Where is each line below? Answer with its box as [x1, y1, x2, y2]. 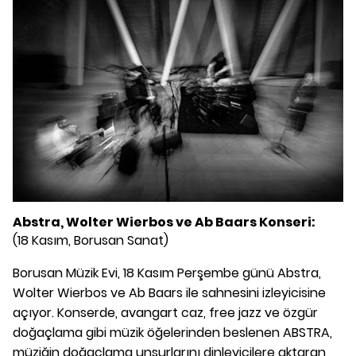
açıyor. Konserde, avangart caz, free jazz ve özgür [13, 303, 318, 322]
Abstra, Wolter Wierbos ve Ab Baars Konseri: [13, 212, 315, 231]
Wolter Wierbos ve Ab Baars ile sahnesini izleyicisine [13, 283, 326, 302]
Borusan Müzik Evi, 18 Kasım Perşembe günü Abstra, [13, 263, 321, 282]
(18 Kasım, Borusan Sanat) [13, 230, 168, 250]
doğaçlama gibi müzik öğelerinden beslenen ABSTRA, [13, 323, 332, 342]
